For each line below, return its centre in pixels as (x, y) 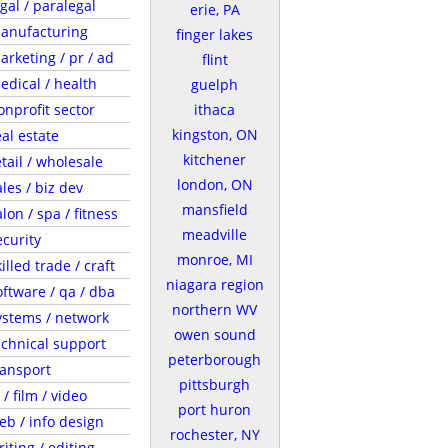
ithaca (214, 109)
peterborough (214, 359)
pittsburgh (214, 384)
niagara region (214, 284)
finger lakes (214, 34)
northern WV (214, 309)
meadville (214, 234)
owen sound (214, 334)
